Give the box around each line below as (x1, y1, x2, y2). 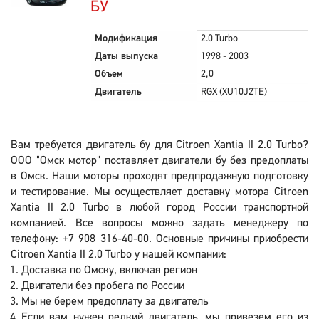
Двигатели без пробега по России (21, 281, 184, 292)
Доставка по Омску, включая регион (21, 265, 197, 276)
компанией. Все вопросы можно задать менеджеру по (11, 218, 308, 229)
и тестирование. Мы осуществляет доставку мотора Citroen (11, 187, 308, 198)
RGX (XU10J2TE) (201, 87, 267, 98)
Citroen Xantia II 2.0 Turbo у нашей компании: (11, 249, 226, 261)
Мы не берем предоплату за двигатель (21, 296, 208, 308)
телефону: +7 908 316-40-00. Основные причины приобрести (11, 234, 308, 245)
